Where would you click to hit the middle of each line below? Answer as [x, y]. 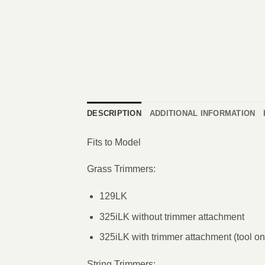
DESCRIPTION [114, 113]
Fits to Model [114, 142]
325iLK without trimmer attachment [172, 216]
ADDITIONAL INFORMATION [202, 113]
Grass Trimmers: [121, 169]
